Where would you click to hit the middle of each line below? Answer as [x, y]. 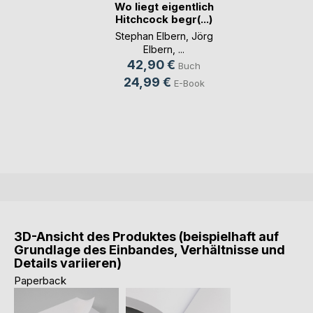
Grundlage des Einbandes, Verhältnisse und [150, 249]
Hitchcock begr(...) [164, 20]
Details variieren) [68, 263]
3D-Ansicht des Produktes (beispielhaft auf [146, 236]
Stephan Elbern [150, 36]
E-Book [189, 83]
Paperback [40, 280]
